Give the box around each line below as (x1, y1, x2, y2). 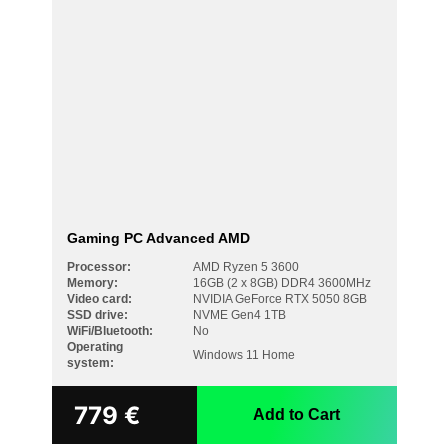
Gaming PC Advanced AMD (66, 230, 250, 246)
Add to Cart (253, 406, 340, 423)
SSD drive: (66, 308, 128, 322)
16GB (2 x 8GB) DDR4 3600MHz (192, 276, 371, 290)
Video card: (66, 292, 132, 306)
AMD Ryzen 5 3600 (192, 260, 299, 274)
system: (66, 356, 114, 370)
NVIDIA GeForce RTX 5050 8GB (192, 292, 367, 306)
